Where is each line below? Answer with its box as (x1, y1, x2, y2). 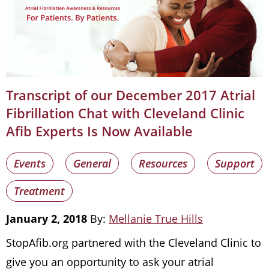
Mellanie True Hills (109, 211, 203, 226)
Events (14, 156, 46, 171)
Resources (139, 156, 187, 171)
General (73, 156, 111, 171)
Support (215, 156, 255, 171)
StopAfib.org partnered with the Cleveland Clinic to (6, 235, 261, 250)
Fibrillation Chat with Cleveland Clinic (6, 103, 244, 122)
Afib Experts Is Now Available (6, 121, 193, 140)
